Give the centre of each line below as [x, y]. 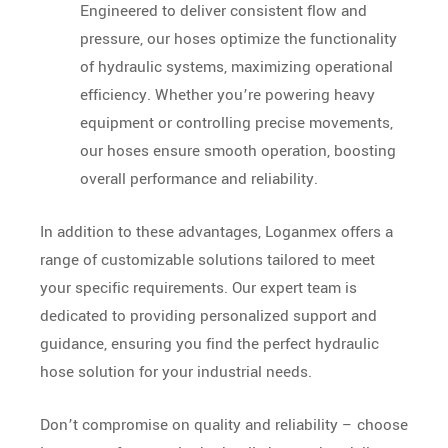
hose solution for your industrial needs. [176, 371]
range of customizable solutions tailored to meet [207, 259]
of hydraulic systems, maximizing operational [236, 66]
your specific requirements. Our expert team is [198, 287]
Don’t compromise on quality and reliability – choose [224, 424]
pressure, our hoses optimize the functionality [238, 38]
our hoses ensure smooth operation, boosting [238, 150]
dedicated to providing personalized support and [208, 315]
